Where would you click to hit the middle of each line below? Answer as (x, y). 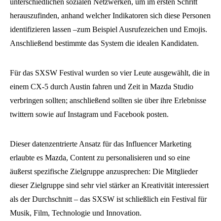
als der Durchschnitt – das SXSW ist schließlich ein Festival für (108, 199)
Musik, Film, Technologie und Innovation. (76, 213)
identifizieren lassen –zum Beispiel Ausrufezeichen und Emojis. (109, 30)
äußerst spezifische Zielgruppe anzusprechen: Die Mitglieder (104, 172)
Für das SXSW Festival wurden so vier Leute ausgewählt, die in (110, 73)
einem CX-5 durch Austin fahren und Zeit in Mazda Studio (102, 87)
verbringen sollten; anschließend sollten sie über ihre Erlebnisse (108, 101)
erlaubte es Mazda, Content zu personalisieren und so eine (100, 158)
